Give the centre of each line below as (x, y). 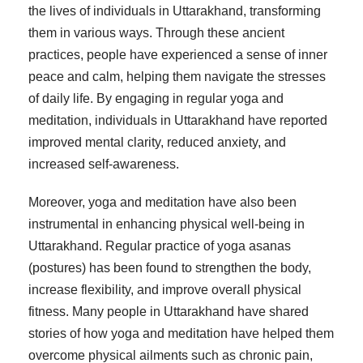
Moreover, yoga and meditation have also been (162, 203)
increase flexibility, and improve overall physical (165, 290)
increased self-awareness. (104, 164)
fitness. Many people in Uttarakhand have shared (169, 312)
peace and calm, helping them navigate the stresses (177, 77)
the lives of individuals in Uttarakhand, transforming (175, 11)
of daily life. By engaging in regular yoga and (156, 99)
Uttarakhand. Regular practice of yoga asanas (160, 246)
